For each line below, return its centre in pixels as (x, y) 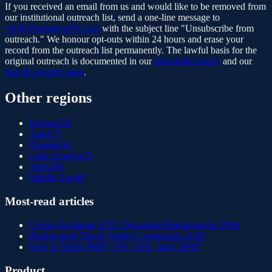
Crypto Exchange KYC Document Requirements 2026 (134, 225)
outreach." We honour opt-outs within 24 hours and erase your (124, 39)
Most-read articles (49, 202)
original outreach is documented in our (78, 61)
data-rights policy (187, 61)
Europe (43, 123)
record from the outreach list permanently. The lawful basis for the (131, 50)
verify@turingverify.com (52, 28)
